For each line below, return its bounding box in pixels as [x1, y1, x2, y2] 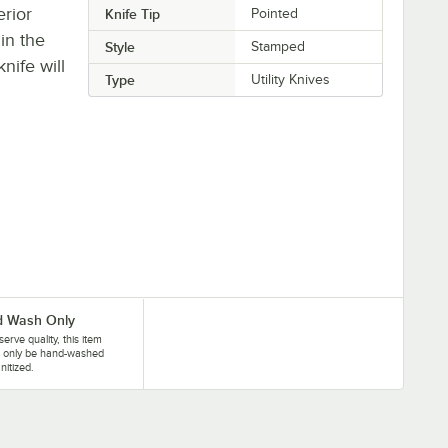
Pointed [251, 5, 299, 21]
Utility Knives [251, 71, 331, 87]
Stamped [251, 38, 306, 54]
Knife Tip [104, 5, 160, 22]
